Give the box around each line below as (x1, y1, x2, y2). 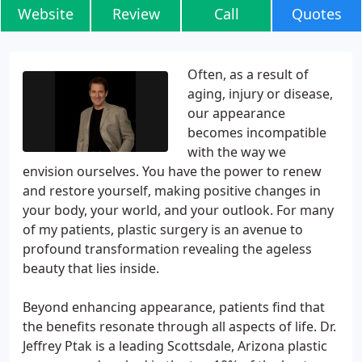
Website (17, 4, 74, 23)
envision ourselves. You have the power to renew (23, 162, 322, 180)
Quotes (292, 4, 342, 23)
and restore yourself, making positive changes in (23, 182, 321, 200)
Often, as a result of (187, 65, 309, 83)
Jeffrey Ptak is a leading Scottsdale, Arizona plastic (23, 337, 327, 355)
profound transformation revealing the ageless (23, 240, 312, 258)
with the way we (187, 143, 286, 161)
